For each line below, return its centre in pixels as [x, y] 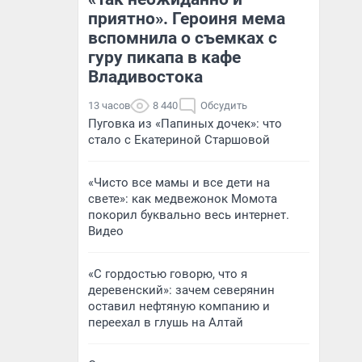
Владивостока [145, 77]
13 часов [109, 105]
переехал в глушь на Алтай [166, 322]
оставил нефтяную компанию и [179, 306]
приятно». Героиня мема [187, 19]
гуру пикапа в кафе [164, 57]
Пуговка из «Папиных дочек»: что [185, 124]
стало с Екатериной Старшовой [179, 140]
